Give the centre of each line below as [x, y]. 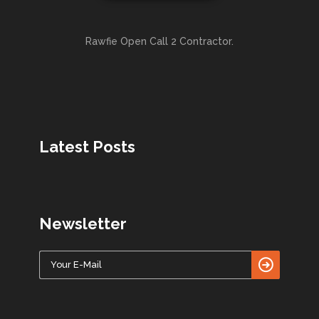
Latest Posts [87, 147]
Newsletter [83, 224]
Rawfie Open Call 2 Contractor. [159, 42]
